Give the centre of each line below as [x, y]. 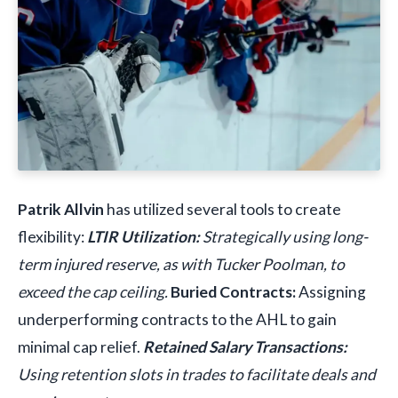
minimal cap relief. [80, 347]
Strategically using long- [284, 237]
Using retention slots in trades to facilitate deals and [197, 375]
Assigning [331, 292]
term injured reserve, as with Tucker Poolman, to [181, 265]
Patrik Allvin [61, 210]
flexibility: [52, 237]
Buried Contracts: [233, 292]
